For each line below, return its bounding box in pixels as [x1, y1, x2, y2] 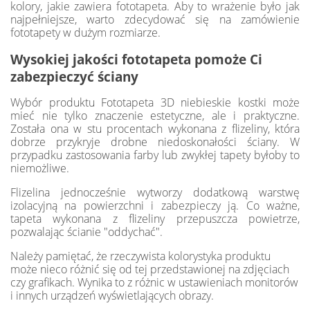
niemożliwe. [10, 161, 69, 176]
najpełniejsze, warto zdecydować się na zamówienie [10, 12, 300, 28]
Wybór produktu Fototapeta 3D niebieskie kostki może [10, 95, 300, 111]
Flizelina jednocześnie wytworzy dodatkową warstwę [10, 185, 300, 201]
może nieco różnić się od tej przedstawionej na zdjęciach [10, 262, 289, 277]
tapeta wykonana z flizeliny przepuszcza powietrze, [10, 211, 300, 227]
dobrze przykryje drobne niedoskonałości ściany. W [10, 134, 300, 150]
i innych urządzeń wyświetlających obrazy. [10, 288, 214, 304]
